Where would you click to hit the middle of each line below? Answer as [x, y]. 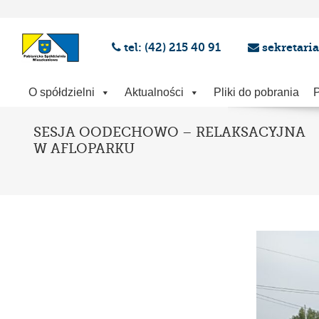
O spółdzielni [62, 92]
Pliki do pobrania [256, 92]
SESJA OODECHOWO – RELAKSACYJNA [169, 132]
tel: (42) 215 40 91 [174, 47]
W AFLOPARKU [84, 149]
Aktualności [154, 92]
